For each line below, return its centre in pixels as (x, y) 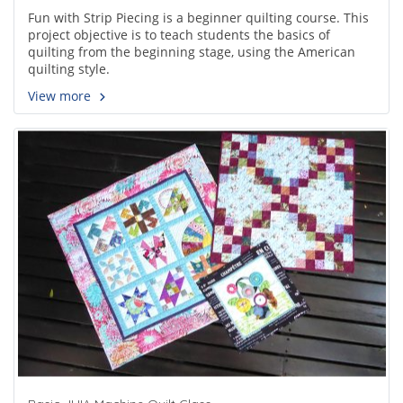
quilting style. (69, 69)
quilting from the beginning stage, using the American (192, 52)
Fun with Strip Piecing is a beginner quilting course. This (198, 18)
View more (61, 96)
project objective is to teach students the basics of (179, 35)
